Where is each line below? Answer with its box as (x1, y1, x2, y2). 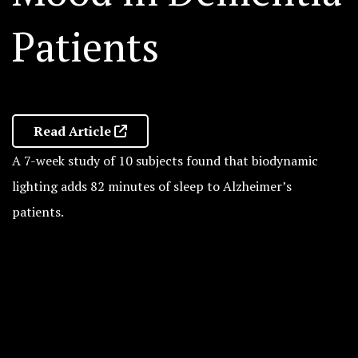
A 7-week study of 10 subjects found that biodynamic (12, 152, 318, 169)
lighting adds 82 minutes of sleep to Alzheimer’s (12, 177, 292, 195)
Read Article (34, 122, 114, 140)
